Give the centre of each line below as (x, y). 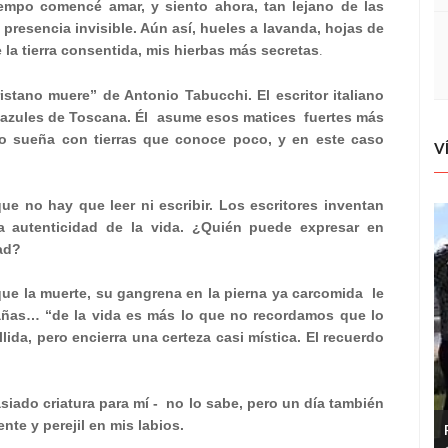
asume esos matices (226, 117)
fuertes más (344, 117)
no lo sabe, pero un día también (275, 403)
